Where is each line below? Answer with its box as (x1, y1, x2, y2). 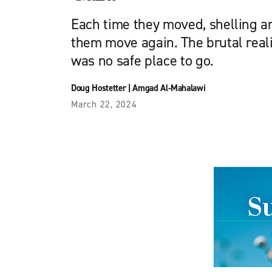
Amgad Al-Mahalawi (132, 82, 206, 94)
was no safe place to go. (71, 51, 214, 70)
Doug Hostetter (71, 82, 126, 94)
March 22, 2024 (71, 98, 137, 110)
